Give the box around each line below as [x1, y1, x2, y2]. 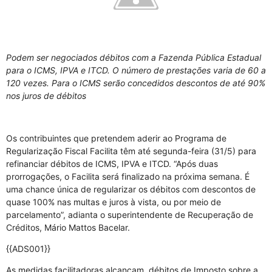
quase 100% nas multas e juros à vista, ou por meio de [6, 197, 221, 207]
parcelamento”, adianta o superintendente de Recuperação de [6, 209, 253, 220]
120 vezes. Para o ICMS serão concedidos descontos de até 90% [6, 78, 265, 88]
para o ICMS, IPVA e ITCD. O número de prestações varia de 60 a [6, 65, 266, 75]
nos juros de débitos [6, 90, 86, 101]
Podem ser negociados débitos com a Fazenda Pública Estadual [6, 52, 261, 63]
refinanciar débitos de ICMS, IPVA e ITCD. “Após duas [6, 158, 218, 169]
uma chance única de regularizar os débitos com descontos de [6, 184, 256, 194]
